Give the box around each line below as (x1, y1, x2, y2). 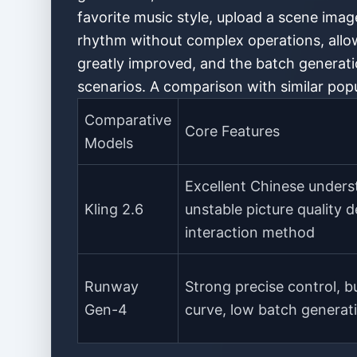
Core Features (185, 123, 280, 139)
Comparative (84, 112, 171, 128)
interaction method (185, 224, 315, 241)
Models (84, 135, 133, 151)
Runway (84, 278, 139, 295)
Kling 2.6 (84, 201, 143, 218)
